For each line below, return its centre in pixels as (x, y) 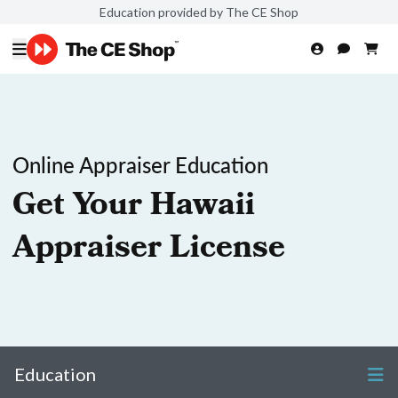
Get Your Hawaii (134, 208)
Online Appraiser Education (140, 164)
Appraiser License (149, 251)
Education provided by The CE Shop (199, 12)
